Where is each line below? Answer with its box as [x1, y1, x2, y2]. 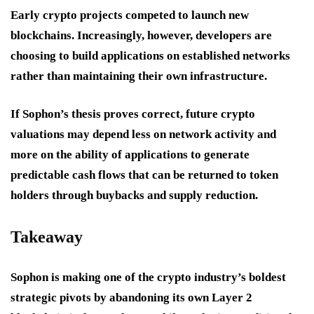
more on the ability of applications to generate [11, 148, 250, 162]
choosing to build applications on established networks [11, 49, 290, 63]
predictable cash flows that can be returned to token [11, 168, 278, 182]
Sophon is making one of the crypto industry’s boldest [11, 271, 286, 285]
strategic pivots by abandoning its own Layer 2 [11, 291, 252, 305]
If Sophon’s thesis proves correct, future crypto [11, 107, 255, 121]
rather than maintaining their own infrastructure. [11, 69, 267, 83]
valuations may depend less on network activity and [11, 128, 276, 142]
